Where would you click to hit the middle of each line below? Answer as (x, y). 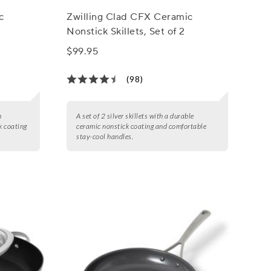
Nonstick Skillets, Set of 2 (126, 31)
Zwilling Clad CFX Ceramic (130, 17)
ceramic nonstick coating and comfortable (142, 126)
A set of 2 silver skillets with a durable (135, 116)
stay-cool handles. (105, 136)
